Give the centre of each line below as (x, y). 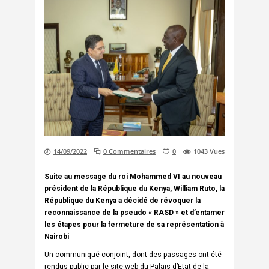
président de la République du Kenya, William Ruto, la (134, 188)
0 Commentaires (129, 151)
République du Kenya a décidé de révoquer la (122, 200)
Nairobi (57, 236)
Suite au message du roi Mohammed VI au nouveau (133, 176)
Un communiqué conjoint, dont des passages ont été (133, 254)
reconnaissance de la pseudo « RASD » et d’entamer (134, 212)
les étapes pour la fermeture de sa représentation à (134, 224)
